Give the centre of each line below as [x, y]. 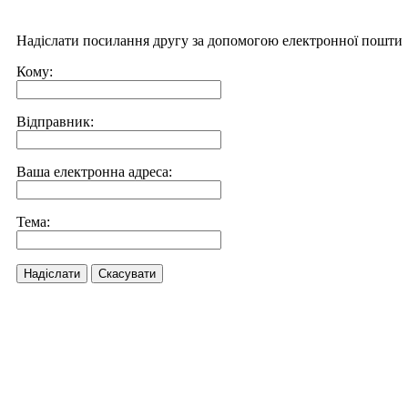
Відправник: [55, 122]
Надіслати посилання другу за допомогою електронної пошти [209, 41]
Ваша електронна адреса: [94, 172]
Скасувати [127, 274]
